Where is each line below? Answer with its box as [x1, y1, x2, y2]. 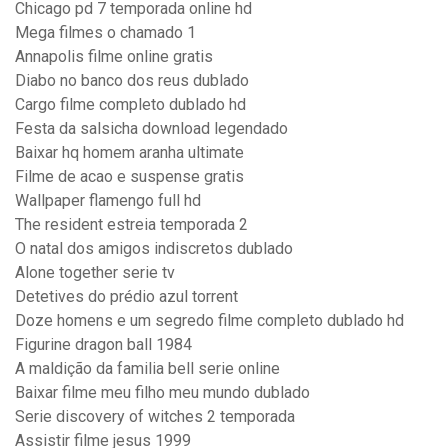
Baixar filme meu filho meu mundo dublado [15, 383, 310, 403]
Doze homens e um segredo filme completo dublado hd [15, 311, 404, 331]
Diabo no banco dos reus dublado [15, 71, 249, 91]
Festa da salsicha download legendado [15, 119, 288, 139]
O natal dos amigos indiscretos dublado [15, 239, 293, 259]
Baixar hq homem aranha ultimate [15, 143, 244, 163]
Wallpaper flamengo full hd [15, 191, 201, 211]
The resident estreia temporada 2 [15, 215, 248, 235]
